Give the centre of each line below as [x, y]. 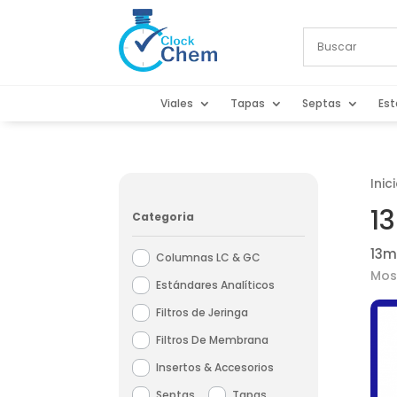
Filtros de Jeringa [202, 312]
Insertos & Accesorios [215, 367]
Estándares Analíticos [216, 284]
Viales [176, 104]
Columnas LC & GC [209, 257]
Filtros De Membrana [213, 339]
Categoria [163, 216]
